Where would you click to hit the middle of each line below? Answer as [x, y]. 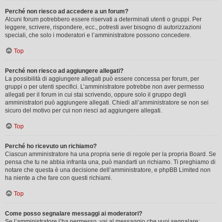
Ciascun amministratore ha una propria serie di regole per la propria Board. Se [111, 154]
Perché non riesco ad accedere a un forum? [67, 11]
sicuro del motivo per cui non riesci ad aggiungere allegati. [83, 110]
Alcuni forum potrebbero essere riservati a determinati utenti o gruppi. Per [103, 19]
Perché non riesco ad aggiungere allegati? [64, 71]
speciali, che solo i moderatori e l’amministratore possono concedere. [98, 35]
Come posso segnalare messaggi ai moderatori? [74, 213]
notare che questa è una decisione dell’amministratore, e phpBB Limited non [108, 170]
